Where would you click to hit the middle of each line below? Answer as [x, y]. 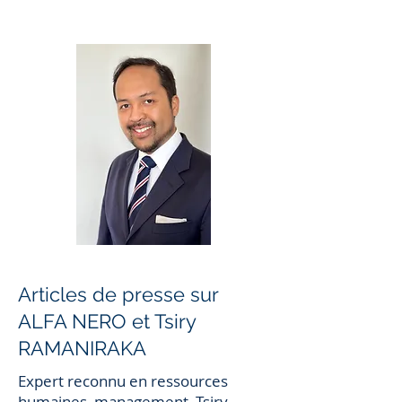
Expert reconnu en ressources [123, 381]
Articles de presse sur [118, 294]
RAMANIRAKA [82, 348]
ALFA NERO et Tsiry [107, 321]
